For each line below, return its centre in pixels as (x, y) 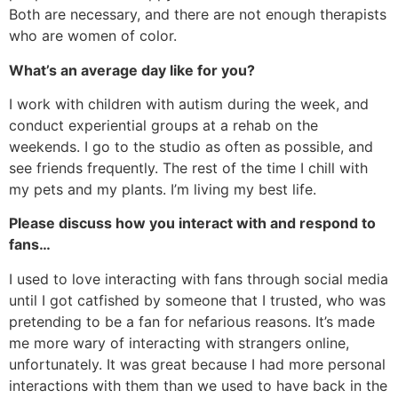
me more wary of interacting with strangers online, (179, 342)
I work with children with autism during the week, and (189, 103)
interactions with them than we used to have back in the (198, 385)
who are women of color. (93, 36)
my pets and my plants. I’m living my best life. (163, 189)
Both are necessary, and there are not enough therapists (198, 15)
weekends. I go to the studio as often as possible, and (191, 146)
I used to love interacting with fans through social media (199, 279)
